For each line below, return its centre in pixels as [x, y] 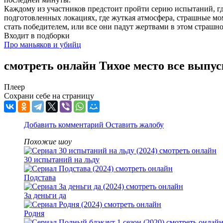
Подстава [40, 178]
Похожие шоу [48, 142]
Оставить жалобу [135, 125]
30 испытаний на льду [62, 160]
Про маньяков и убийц [43, 45]
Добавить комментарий [65, 125]
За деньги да [45, 196]
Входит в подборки [37, 36]
